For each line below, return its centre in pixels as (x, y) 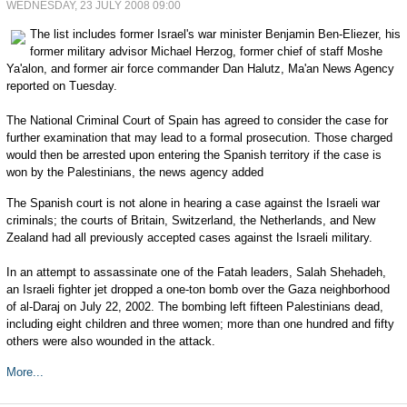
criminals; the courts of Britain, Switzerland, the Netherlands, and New (190, 220)
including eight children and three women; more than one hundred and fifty (200, 324)
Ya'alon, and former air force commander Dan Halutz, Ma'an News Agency (200, 69)
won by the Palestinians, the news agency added (134, 172)
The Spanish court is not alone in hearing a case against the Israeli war (193, 203)
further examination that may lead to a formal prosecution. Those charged (199, 138)
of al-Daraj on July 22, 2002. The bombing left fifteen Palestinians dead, (194, 307)
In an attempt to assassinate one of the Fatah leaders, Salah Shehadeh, (196, 272)
